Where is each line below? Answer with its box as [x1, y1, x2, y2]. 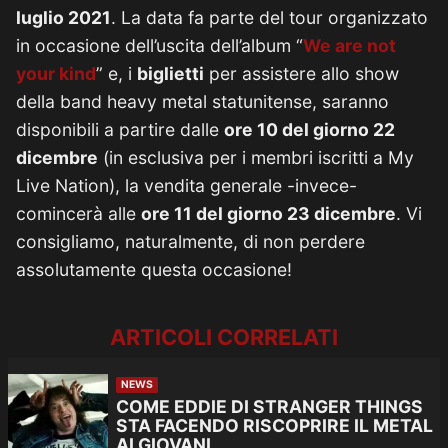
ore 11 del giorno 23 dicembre [141, 203, 396, 224]
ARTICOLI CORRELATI [110, 324, 338, 350]
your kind [16, 63, 96, 84]
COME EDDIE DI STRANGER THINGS [116, 396, 423, 418]
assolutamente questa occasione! [16, 259, 292, 280]
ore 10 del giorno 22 [224, 119, 395, 140]
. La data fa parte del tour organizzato [111, 7, 428, 28]
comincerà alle [16, 203, 141, 224]
